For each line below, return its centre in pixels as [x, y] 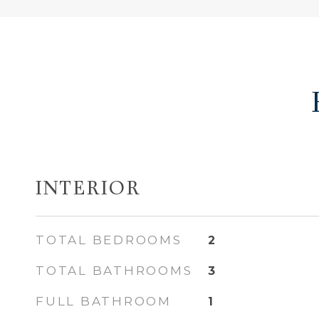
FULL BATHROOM [104, 301]
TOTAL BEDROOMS [109, 240]
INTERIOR [88, 190]
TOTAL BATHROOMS [114, 271]
